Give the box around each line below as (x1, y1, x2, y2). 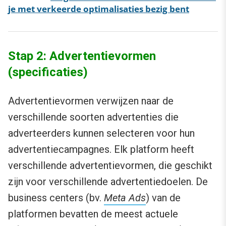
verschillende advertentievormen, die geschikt (8, 159, 212, 172)
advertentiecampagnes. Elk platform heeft (8, 143, 194, 155)
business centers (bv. (8, 191, 104, 204)
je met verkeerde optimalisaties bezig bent (8, 3, 189, 15)
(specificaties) (8, 65, 88, 79)
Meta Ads (104, 191, 146, 204)
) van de (146, 191, 181, 204)
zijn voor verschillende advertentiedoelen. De (8, 175, 208, 188)
